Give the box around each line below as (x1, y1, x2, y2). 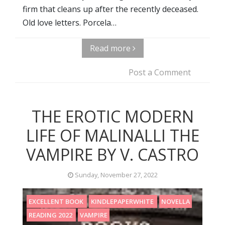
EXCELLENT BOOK (29, 197, 85, 206)
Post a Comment (129, 67, 191, 78)
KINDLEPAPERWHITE (91, 197, 155, 206)
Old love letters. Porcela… (23, 17, 117, 29)
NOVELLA (161, 197, 190, 206)
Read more (89, 43, 133, 54)
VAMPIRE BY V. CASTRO (26, 144, 199, 166)
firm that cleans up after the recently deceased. (23, 4, 198, 15)
